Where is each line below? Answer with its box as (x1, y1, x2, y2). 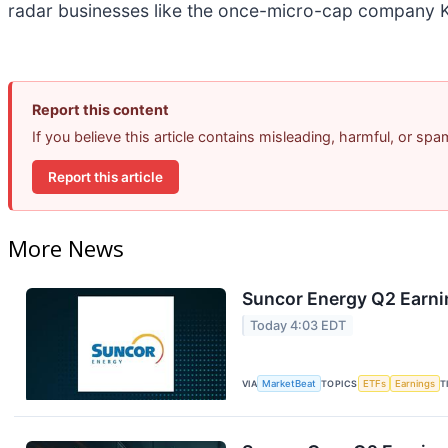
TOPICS (321, 377, 358, 389)
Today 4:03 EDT (250, 318, 347, 334)
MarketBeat (262, 377, 317, 389)
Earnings (395, 377, 436, 389)
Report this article (48, 168, 163, 185)
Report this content (32, 101, 169, 119)
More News (8, 232, 124, 263)
